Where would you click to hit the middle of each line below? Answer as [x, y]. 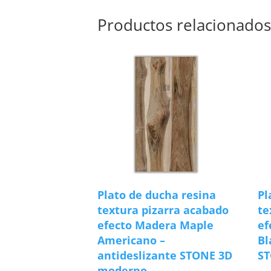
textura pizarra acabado [163, 210]
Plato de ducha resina [157, 194]
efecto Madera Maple [156, 225]
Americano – [132, 240]
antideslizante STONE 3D [165, 255]
